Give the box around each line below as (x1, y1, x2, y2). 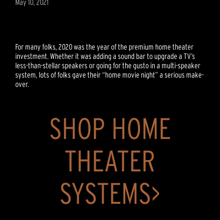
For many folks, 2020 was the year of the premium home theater (15, 42, 194, 52)
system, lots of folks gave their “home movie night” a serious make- (15, 70, 204, 80)
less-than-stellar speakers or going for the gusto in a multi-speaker (15, 61, 201, 70)
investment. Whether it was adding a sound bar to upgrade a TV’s (15, 52, 195, 61)
